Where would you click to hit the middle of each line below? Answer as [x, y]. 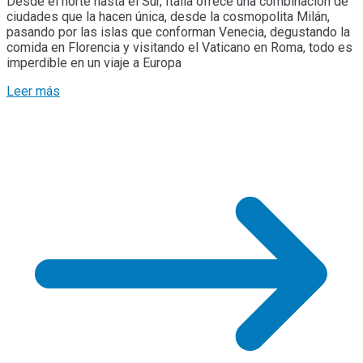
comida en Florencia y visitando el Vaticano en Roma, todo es [179, 48]
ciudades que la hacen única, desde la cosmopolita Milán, [168, 17]
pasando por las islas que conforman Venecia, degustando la [178, 32]
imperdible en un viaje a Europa [94, 63]
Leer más [33, 92]
